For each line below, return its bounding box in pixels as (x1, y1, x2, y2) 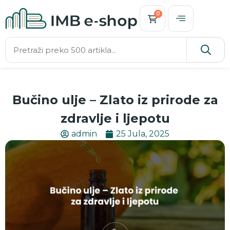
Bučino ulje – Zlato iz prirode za (12, 92, 218, 107)
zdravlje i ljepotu (60, 111, 170, 126)
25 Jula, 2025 (116, 129, 169, 139)
